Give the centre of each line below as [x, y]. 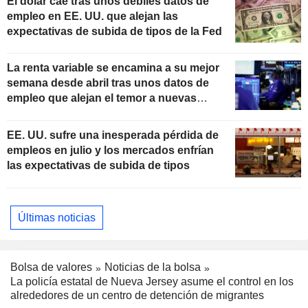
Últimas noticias [57, 217]
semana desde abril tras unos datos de [108, 83]
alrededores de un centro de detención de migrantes [137, 295]
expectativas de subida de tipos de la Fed [114, 31]
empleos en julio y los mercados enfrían [110, 151]
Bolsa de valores [51, 267]
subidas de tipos [50, 113]
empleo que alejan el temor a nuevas [102, 98]
